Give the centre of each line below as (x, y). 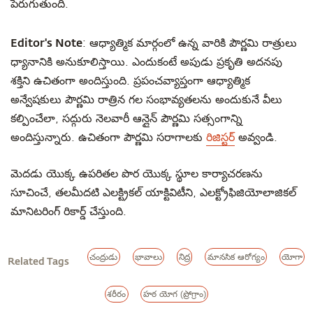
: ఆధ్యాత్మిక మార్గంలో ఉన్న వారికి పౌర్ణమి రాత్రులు (190, 43)
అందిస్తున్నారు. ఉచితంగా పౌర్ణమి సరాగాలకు (108, 138)
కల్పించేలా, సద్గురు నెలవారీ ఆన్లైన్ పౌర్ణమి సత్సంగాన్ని (126, 119)
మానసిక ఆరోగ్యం (236, 257)
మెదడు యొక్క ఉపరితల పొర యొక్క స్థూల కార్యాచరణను (137, 174)
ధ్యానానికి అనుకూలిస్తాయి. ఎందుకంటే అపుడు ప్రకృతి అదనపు (146, 62)
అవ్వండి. (256, 138)
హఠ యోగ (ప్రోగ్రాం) (174, 294)
